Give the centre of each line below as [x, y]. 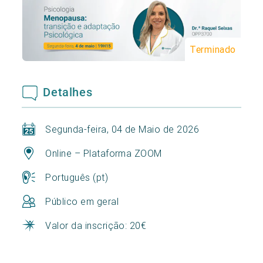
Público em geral [82, 201]
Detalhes [68, 92]
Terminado [213, 49]
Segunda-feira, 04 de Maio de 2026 [122, 129]
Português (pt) [77, 177]
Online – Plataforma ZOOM [104, 153]
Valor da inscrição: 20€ [96, 225]
